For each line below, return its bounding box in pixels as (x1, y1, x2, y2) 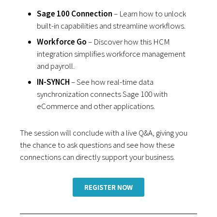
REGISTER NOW (84, 183, 133, 192)
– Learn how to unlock (112, 8, 186, 19)
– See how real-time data (70, 77, 154, 88)
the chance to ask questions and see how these (20, 139, 175, 151)
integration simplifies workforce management (37, 48, 186, 60)
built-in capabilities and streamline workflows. (37, 20, 186, 31)
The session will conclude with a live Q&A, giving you (20, 127, 188, 139)
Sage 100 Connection (37, 8, 113, 19)
